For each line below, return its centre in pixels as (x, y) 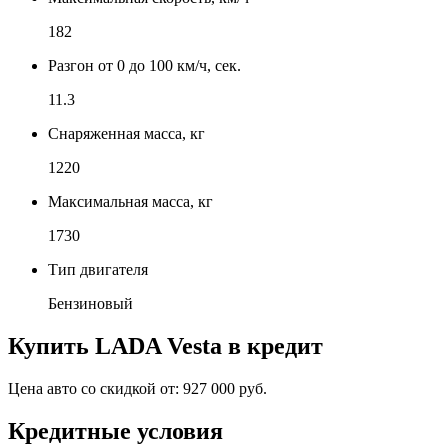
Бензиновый (90, 303)
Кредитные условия (115, 430)
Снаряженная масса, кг (126, 133)
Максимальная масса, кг (130, 201)
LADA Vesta (158, 345)
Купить (51, 345)
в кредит (272, 345)
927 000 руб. (225, 388)
